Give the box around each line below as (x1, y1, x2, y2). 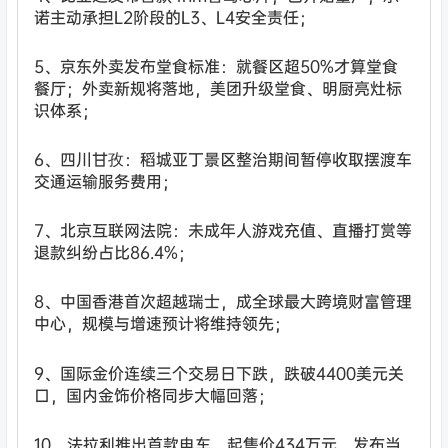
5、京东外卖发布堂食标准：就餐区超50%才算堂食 (34, 54, 399, 77)
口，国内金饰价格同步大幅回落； (34, 383, 275, 406)
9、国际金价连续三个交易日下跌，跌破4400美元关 (34, 361, 405, 384)
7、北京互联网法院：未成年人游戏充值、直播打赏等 (34, 219, 413, 242)
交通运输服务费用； (34, 169, 179, 192)
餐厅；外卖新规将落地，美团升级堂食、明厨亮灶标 (34, 76, 403, 99)
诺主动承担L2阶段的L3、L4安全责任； (34, 5, 316, 28)
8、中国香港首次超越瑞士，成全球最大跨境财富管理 (34, 290, 413, 313)
